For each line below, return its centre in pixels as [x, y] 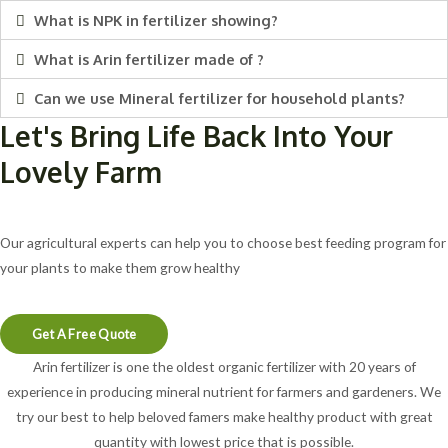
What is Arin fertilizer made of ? [148, 59]
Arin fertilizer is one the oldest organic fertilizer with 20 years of [224, 366]
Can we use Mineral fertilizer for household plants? [219, 98]
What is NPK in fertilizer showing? [155, 20]
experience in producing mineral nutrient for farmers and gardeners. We [224, 391]
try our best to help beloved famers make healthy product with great [224, 416]
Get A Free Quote [84, 333]
